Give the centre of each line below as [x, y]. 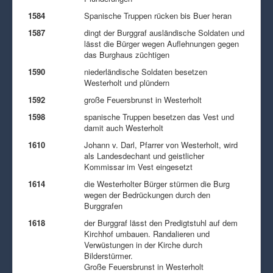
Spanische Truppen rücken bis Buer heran [158, 15]
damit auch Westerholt [124, 127]
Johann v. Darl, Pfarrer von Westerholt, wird [161, 144]
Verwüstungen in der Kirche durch [143, 244]
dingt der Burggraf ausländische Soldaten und [164, 32]
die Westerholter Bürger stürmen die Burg [157, 183]
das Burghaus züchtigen [127, 54]
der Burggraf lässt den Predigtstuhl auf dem [161, 222]
